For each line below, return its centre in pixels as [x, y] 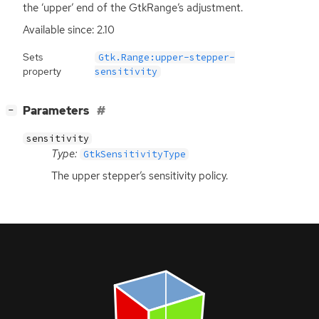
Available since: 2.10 [69, 30]
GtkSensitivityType [134, 154]
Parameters [57, 111]
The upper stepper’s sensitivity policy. [140, 176]
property [42, 71]
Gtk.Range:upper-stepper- [167, 57]
